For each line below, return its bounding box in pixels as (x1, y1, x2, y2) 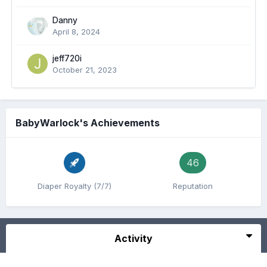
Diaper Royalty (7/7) (38, 181, 111, 191)
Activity (114, 232, 153, 245)
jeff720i (52, 54, 82, 64)
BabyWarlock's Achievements (15, 117, 160, 129)
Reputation (172, 181, 213, 191)
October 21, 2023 (52, 65, 117, 75)
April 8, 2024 (52, 27, 100, 37)
